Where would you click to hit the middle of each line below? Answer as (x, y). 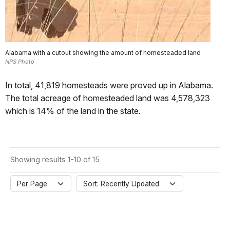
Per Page (32, 184)
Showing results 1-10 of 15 (55, 160)
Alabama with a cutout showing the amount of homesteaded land (103, 53)
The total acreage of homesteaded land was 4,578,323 (108, 98)
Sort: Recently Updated (121, 184)
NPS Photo (20, 62)
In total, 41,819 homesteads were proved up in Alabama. (109, 85)
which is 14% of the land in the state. (73, 111)
